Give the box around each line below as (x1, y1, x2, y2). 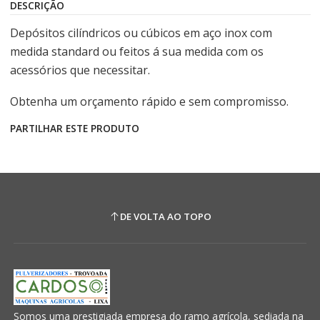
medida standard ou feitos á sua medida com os (9, 44, 264, 59)
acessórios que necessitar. (9, 62, 150, 78)
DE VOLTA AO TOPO (119, 209, 211, 223)
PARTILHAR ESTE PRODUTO (9, 121, 139, 135)
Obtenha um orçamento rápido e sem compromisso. (9, 94, 289, 109)
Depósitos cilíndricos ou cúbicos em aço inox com (9, 25, 272, 41)
